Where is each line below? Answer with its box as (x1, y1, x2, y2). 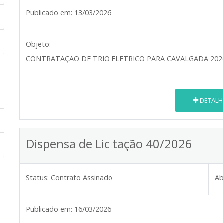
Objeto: (26, 39, 51, 49)
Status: (26, 173, 49, 183)
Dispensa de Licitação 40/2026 (26, 135, 192, 152)
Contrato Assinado (51, 173, 112, 183)
